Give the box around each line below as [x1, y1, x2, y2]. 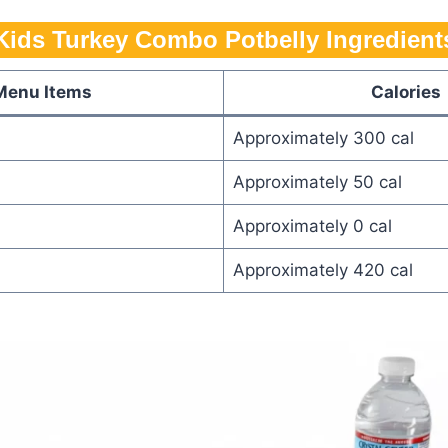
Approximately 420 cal [232, 259, 413, 280]
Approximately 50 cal [232, 171, 402, 192]
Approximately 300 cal [232, 127, 414, 148]
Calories [371, 81, 441, 102]
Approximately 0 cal [232, 215, 392, 236]
